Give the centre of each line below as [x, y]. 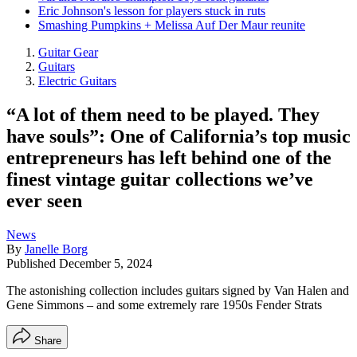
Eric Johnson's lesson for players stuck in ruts [152, 11]
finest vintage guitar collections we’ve [160, 179]
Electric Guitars [77, 81]
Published [33, 263]
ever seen [44, 200]
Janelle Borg [56, 249]
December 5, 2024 [106, 263]
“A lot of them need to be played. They [163, 114]
